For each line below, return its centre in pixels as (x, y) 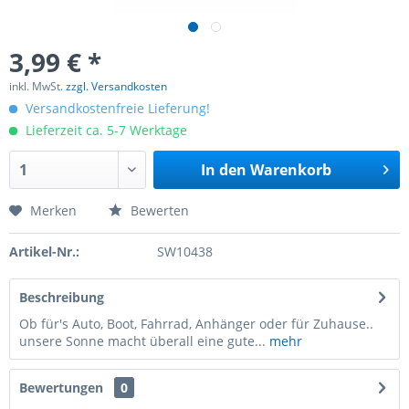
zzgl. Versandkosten (116, 86)
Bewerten (158, 210)
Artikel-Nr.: (44, 252)
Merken (53, 210)
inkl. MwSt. (37, 86)
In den (223, 170)
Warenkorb (290, 170)
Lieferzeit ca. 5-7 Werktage (105, 130)
